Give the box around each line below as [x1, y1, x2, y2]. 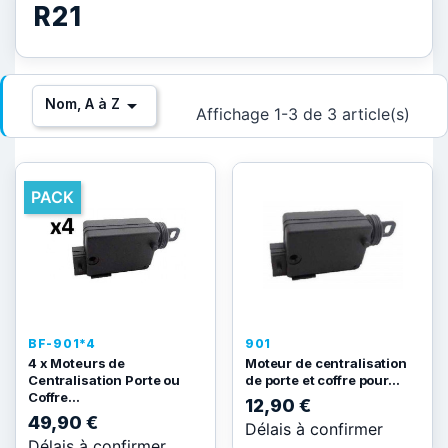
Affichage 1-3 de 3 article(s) [195, 103, 410, 124]
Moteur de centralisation [245, 355, 407, 371]
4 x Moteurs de [28, 355, 126, 371]
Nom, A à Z [45, 95, 120, 112]
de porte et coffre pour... [245, 372, 400, 388]
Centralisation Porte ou [28, 372, 180, 388]
